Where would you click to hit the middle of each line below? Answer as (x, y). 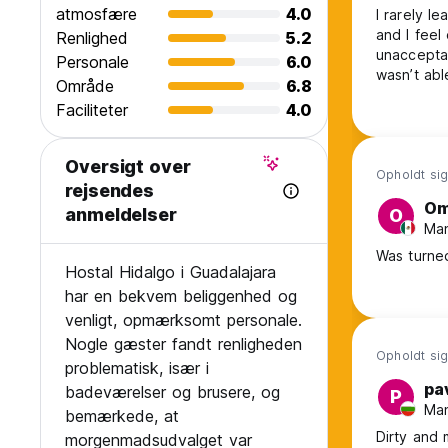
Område (85, 86)
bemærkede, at (122, 416)
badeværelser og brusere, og (172, 392)
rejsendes (110, 191)
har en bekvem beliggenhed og (181, 296)
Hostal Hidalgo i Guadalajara (170, 272)
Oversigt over (128, 167)
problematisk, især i (137, 368)
